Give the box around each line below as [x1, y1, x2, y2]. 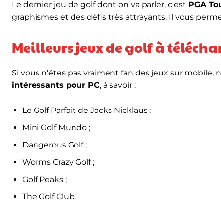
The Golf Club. [22, 192, 78, 201]
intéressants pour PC [12, 80, 100, 90]
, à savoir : [100, 80, 138, 90]
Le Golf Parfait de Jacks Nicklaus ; [22, 106, 153, 115]
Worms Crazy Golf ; [22, 157, 96, 167]
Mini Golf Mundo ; [22, 123, 92, 132]
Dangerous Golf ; [22, 140, 89, 149]
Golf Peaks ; [22, 175, 69, 184]
